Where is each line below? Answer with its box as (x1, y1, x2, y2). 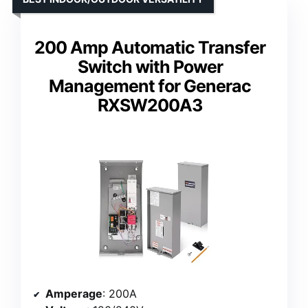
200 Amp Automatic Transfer (34, 36, 265, 58)
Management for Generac (49, 75, 251, 96)
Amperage (45, 286, 102, 300)
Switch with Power (77, 56, 223, 77)
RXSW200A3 (98, 94, 202, 115)
